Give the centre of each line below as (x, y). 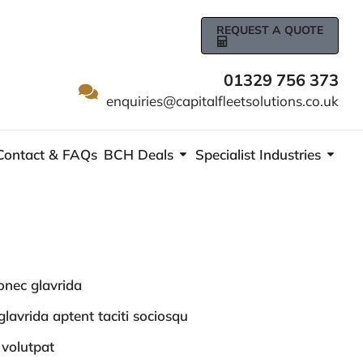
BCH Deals (139, 154)
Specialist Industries (258, 154)
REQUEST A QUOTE (270, 30)
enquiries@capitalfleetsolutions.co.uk (222, 101)
